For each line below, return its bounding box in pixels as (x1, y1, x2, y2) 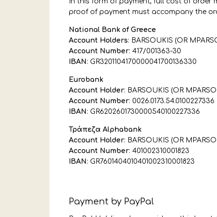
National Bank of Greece (69, 26, 156, 33)
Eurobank (69, 76, 103, 83)
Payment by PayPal (69, 197, 154, 206)
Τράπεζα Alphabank (69, 126, 143, 133)
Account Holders (69, 37, 128, 44)
